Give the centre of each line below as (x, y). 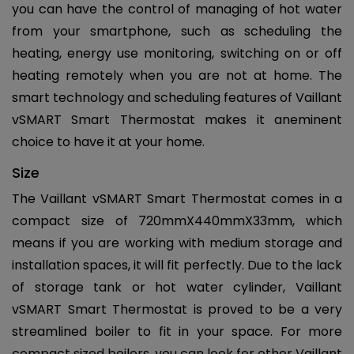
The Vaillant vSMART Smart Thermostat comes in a (177, 198)
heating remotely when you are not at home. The (177, 75)
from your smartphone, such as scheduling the (177, 31)
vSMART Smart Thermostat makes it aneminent (177, 119)
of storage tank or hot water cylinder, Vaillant (177, 287)
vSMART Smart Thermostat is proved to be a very (177, 309)
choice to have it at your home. (108, 141)
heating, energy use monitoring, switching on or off (177, 53)
